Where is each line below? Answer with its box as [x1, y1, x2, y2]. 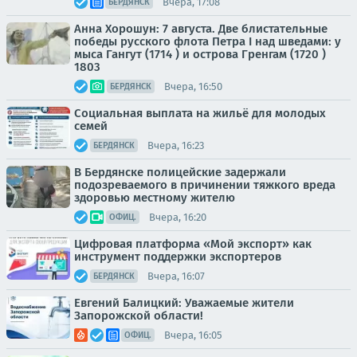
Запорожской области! [74, 308, 203, 324]
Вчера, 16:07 [147, 269, 205, 282]
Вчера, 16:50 [164, 80, 222, 92]
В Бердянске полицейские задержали [74, 165, 286, 180]
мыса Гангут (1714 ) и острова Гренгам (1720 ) [74, 47, 326, 62]
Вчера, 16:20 [149, 210, 206, 223]
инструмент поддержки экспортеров [74, 249, 281, 265]
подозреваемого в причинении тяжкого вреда [74, 178, 335, 193]
